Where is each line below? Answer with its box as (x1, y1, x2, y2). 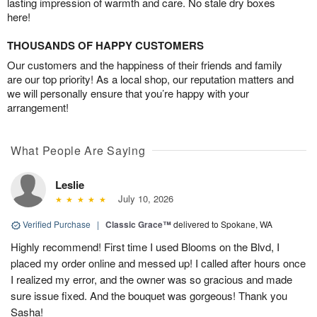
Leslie (55, 177, 84, 193)
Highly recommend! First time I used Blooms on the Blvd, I (11, 239, 279, 255)
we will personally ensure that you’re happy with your (7, 86, 249, 101)
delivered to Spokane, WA (173, 218, 272, 231)
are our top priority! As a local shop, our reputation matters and (7, 71, 294, 87)
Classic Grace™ (105, 218, 171, 231)
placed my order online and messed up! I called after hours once (11, 255, 306, 271)
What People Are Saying (11, 142, 146, 159)
